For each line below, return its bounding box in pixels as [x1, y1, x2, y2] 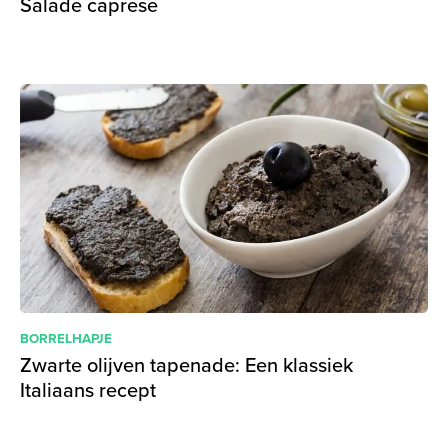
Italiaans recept [20, 375, 156, 405]
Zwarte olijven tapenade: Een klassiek [20, 350, 353, 380]
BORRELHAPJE [20, 328, 112, 348]
